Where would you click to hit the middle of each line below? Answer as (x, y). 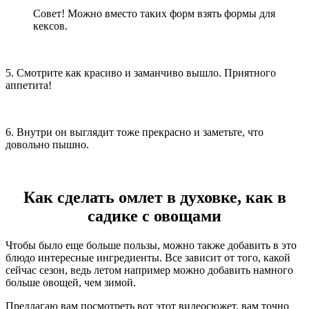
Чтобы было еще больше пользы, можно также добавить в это (151, 245)
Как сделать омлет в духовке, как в (154, 197)
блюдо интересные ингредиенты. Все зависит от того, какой (148, 257)
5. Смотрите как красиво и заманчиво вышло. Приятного (141, 72)
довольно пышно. (47, 144)
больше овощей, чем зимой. (71, 282)
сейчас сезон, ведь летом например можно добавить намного (149, 270)
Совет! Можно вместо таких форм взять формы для (154, 13)
